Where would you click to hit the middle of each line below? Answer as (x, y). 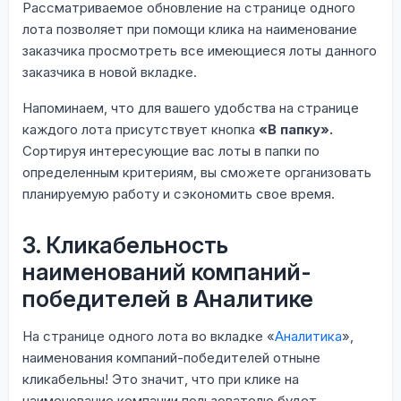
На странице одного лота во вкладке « (149, 336)
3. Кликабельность (125, 245)
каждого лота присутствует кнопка (141, 129)
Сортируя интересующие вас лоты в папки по (171, 150)
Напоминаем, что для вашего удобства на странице (191, 107)
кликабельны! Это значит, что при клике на (161, 379)
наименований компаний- (167, 272)
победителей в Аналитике (168, 299)
